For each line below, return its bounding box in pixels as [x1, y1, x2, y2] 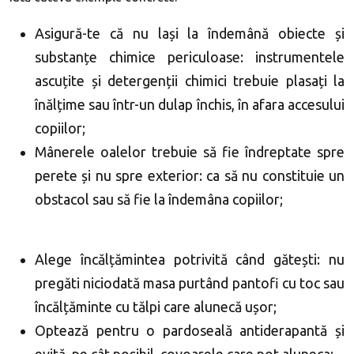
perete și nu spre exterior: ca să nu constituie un [35, 168, 345, 183]
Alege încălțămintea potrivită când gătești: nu [35, 251, 345, 267]
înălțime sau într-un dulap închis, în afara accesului [35, 96, 345, 112]
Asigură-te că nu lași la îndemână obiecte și [35, 25, 345, 41]
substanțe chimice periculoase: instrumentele [35, 49, 345, 65]
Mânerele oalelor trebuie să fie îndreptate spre [35, 144, 345, 160]
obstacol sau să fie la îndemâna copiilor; [35, 191, 283, 207]
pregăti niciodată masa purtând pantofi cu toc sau [35, 275, 345, 291]
